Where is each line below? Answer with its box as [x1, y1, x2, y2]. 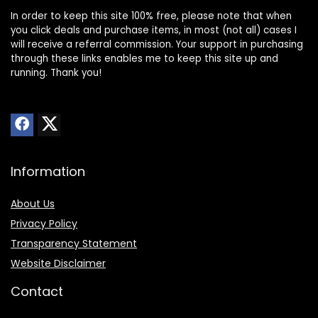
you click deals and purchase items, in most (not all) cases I [11, 23, 297, 38]
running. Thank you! [11, 66, 102, 80]
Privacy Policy [11, 216, 77, 231]
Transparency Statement [11, 236, 137, 251]
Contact [11, 283, 63, 301]
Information [11, 163, 85, 181]
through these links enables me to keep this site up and [11, 52, 278, 66]
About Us [11, 197, 55, 212]
